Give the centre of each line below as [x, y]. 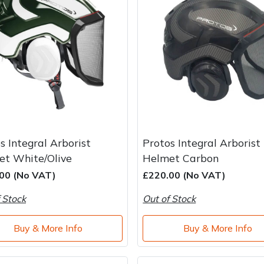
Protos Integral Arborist [202, 142]
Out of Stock [169, 198]
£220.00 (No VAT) [184, 175]
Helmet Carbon [181, 158]
